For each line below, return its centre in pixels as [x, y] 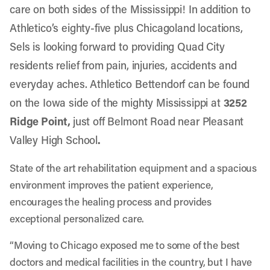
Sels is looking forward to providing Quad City [117, 46]
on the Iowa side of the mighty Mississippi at [117, 102]
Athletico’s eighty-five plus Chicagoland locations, [126, 28]
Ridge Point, [41, 121]
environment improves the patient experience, [111, 184]
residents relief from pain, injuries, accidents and [123, 65]
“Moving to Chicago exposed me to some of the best [125, 245]
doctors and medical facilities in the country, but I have [131, 262]
